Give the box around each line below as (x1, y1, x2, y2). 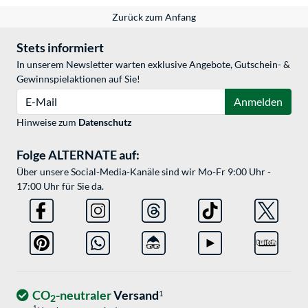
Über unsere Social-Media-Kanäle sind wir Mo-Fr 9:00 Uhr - (16, 165, 271, 177)
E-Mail (16, 89, 44, 101)
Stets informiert (16, 39, 104, 55)
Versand (111, 287, 159, 302)
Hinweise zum (16, 115, 78, 128)
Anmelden (234, 94, 283, 108)
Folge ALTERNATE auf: (16, 146, 140, 162)
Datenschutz (78, 115, 132, 128)
